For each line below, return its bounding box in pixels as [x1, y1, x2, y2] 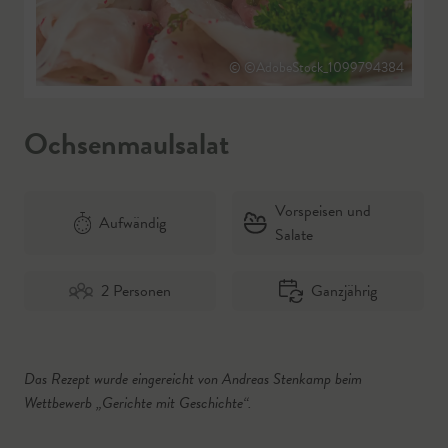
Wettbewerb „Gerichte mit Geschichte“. [24, 391, 252, 415]
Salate [275, 223, 314, 247]
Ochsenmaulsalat [24, 122, 229, 166]
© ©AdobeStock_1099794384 [229, 57, 404, 78]
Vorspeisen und [275, 199, 372, 223]
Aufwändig [99, 211, 167, 235]
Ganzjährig [311, 279, 377, 303]
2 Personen [101, 279, 171, 303]
